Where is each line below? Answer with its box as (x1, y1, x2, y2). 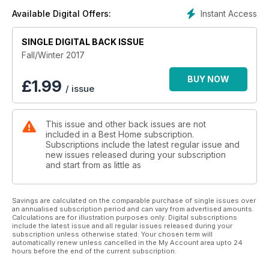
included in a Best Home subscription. (46, 128, 194, 139)
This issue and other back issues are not (46, 118, 206, 129)
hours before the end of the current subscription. (12, 246, 177, 255)
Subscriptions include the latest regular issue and (46, 139, 240, 150)
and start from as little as (46, 159, 141, 170)
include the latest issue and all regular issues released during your (12, 221, 232, 230)
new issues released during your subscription (46, 149, 226, 160)
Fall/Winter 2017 (22, 49, 85, 60)
